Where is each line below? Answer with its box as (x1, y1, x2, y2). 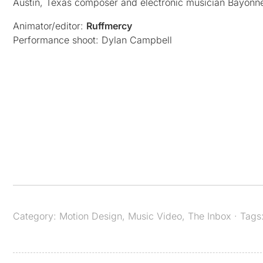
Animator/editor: (13, 20, 86, 32)
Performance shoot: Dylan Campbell (13, 34, 172, 46)
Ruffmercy (86, 20, 132, 32)
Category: (13, 210, 59, 222)
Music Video (128, 210, 182, 222)
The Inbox (188, 210, 231, 222)
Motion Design (59, 210, 122, 222)
